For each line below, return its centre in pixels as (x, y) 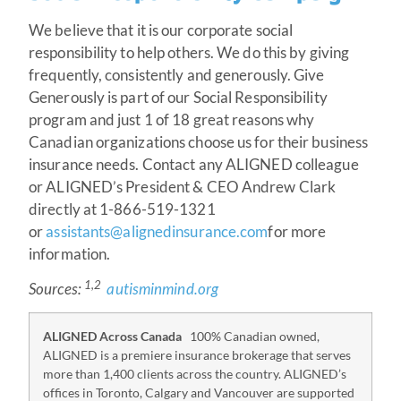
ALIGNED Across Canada (116, 337)
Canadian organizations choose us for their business (199, 141)
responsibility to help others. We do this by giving (189, 52)
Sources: (56, 288)
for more (297, 231)
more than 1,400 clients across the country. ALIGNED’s (195, 374)
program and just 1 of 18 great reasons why (172, 119)
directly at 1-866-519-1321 (122, 209)
